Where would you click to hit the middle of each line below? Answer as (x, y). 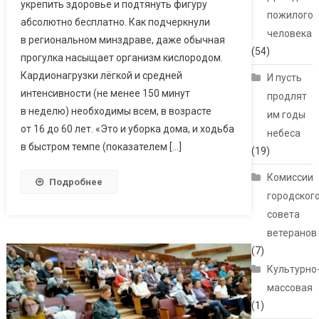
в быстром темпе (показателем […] (101, 146)
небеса (284, 134)
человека (290, 34)
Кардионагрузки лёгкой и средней (101, 75)
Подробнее (75, 182)
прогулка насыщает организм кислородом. (121, 57)
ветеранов (292, 233)
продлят (287, 96)
